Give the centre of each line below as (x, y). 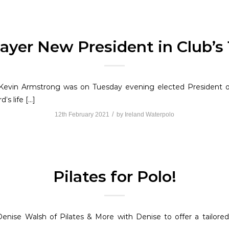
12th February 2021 (82, 115)
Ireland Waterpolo (150, 115)
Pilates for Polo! (114, 177)
